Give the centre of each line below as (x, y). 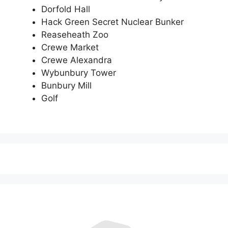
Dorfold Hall (66, 9)
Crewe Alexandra (77, 60)
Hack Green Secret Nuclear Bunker (112, 22)
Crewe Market (70, 48)
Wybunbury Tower (79, 73)
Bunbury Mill (66, 86)
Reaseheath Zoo (75, 35)
